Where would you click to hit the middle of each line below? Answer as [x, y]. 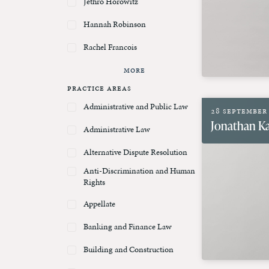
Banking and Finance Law [128, 227]
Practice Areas [99, 88]
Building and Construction [128, 250]
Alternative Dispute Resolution [135, 153]
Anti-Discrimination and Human [139, 171]
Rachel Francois [110, 47]
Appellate [99, 204]
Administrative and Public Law [136, 107]
